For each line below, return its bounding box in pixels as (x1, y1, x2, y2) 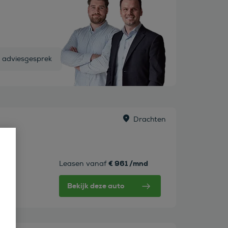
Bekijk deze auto (67, 181, 124, 191)
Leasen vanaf (59, 159, 106, 168)
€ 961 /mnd (108, 159, 148, 168)
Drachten (133, 115, 166, 124)
